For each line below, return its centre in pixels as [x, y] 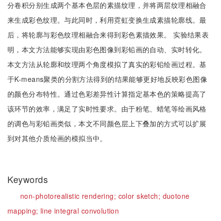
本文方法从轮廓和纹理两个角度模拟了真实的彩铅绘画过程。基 [107, 64]
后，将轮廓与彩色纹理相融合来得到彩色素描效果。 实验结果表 [108, 35]
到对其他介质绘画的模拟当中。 [57, 138]
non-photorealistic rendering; [69, 196]
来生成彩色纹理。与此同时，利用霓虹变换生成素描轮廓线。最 [107, 20]
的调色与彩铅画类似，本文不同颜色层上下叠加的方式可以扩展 [107, 123]
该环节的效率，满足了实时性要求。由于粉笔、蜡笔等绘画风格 [107, 109]
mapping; [24, 211]
